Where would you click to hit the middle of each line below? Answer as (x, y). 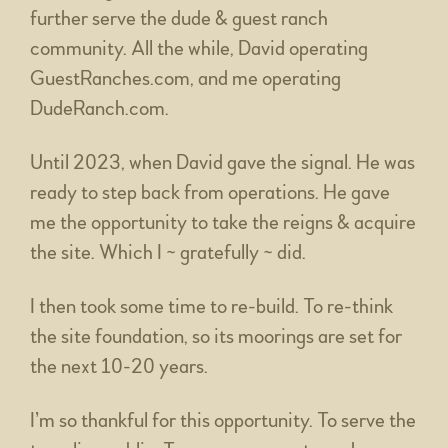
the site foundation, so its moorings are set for (216, 336)
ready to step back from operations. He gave (210, 192)
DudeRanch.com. (99, 108)
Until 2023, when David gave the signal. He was (222, 162)
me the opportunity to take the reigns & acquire (223, 222)
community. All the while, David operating (199, 48)
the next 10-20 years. (119, 366)
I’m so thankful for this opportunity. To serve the (223, 420)
